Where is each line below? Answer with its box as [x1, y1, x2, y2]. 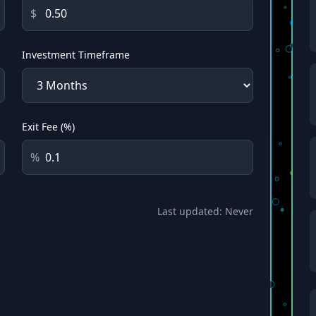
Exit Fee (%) [21, 120, 75, 133]
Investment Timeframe [21, 48, 130, 61]
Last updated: [157, 205, 225, 218]
